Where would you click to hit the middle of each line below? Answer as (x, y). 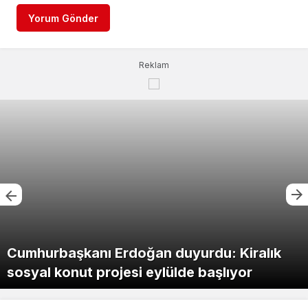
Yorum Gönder (63, 19)
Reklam (154, 65)
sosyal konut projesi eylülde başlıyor (130, 273)
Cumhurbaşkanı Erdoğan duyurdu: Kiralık (144, 253)
